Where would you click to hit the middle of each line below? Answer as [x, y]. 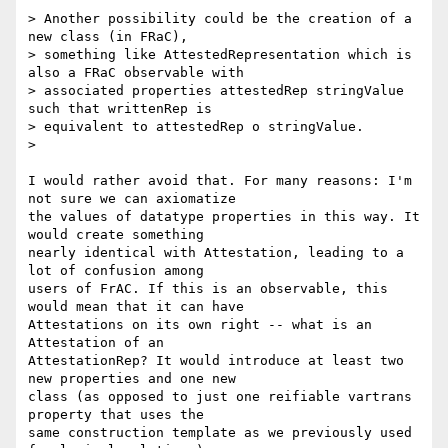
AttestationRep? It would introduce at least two [216, 361]
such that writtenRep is [120, 109]
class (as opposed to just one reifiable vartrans [220, 397]
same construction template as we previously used [220, 433]
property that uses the [116, 415]
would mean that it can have [136, 307]
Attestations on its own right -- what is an [200, 325]
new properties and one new [132, 379]
